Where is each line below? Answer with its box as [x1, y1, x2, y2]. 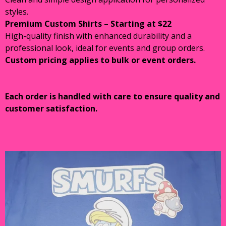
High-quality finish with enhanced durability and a [5, 30, 192, 41]
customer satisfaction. [5, 103, 97, 114]
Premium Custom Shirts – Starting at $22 [5, 18, 172, 29]
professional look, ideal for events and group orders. [5, 42, 207, 53]
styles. [5, 6, 28, 17]
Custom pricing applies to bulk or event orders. [5, 54, 196, 66]
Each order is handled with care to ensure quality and [5, 91, 220, 102]
